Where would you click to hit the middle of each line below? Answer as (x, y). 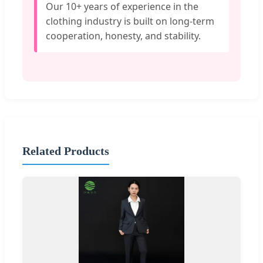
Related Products (66, 151)
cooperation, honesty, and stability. (123, 36)
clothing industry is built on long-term (130, 21)
